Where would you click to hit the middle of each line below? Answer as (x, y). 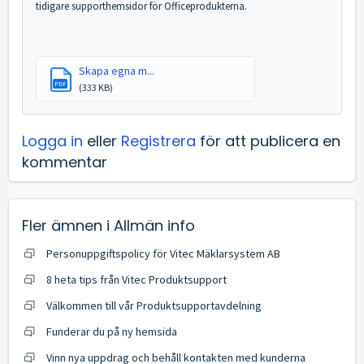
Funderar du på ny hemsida (112, 331)
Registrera (158, 141)
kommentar (65, 162)
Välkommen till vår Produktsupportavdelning (154, 305)
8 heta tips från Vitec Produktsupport (136, 279)
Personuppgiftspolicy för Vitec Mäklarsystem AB (163, 253)
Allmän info (154, 225)
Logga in (52, 141)
